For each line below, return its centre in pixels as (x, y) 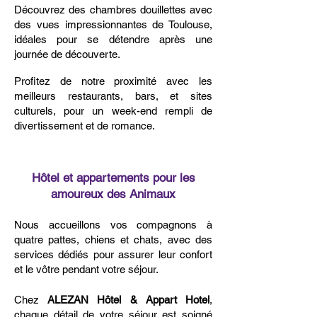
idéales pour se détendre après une (113, 39)
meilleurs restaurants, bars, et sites (113, 96)
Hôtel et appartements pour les (113, 178)
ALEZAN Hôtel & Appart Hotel (129, 300)
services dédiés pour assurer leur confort (113, 254)
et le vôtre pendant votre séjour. (86, 269)
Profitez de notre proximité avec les (113, 81)
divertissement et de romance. (85, 126)
